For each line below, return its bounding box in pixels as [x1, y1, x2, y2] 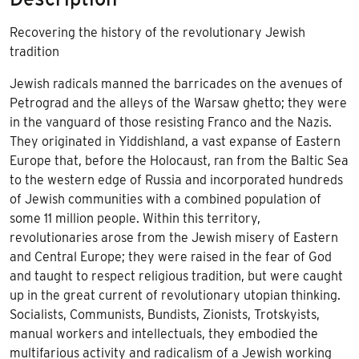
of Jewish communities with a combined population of [10, 192, 321, 208]
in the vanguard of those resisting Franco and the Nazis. [10, 115, 332, 131]
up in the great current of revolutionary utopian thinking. [10, 288, 341, 304]
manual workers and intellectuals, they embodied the [10, 326, 318, 342]
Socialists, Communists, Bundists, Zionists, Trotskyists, [10, 307, 320, 323]
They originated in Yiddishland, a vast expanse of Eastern [10, 134, 341, 150]
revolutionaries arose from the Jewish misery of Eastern [10, 230, 338, 246]
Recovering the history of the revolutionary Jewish [10, 25, 305, 41]
